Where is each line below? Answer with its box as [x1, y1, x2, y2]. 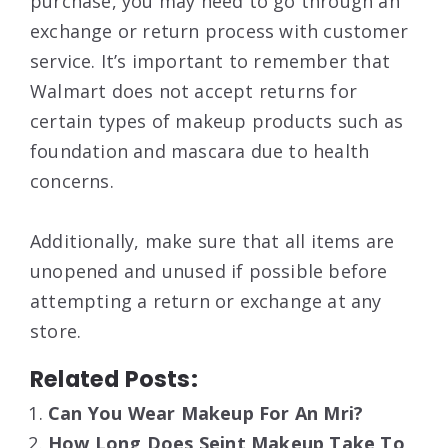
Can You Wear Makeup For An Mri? [48, 400, 364, 425]
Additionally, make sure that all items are [30, 228, 395, 253]
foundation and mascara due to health [30, 138, 370, 163]
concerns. [30, 168, 114, 193]
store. [30, 318, 82, 343]
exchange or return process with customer [30, 18, 409, 43]
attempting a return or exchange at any [30, 288, 382, 313]
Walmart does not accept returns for [30, 78, 358, 103]
